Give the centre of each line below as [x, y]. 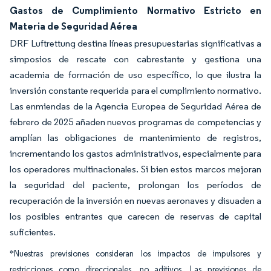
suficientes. [33, 232]
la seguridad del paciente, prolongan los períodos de [135, 185]
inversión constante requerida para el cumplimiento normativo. [135, 90]
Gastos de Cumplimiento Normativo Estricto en [135, 10]
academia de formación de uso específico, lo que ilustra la [135, 75]
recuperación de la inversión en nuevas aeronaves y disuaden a [135, 201]
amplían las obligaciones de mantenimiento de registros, [135, 138]
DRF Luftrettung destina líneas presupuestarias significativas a [135, 43]
